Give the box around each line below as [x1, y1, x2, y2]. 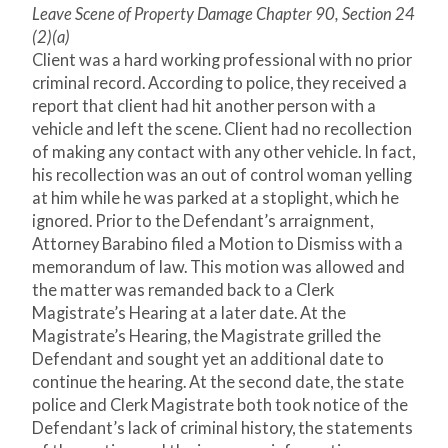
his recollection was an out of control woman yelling [32, 165, 412, 186]
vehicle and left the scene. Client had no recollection [32, 119, 412, 140]
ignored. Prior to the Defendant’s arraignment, [32, 211, 373, 232]
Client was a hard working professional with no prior [32, 50, 412, 71]
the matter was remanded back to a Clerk [32, 280, 334, 301]
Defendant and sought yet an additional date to [32, 349, 384, 370]
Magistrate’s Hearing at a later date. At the [32, 303, 346, 324]
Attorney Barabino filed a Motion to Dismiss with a [32, 234, 403, 255]
